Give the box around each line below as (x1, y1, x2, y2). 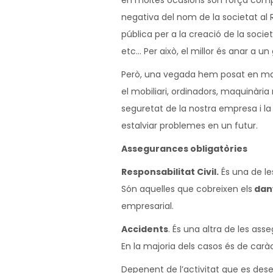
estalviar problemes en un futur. (121, 119, 258, 132)
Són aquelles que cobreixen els (121, 183, 252, 195)
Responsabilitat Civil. (121, 166, 219, 178)
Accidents (121, 223, 168, 235)
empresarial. (121, 200, 174, 212)
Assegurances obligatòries (121, 143, 247, 155)
